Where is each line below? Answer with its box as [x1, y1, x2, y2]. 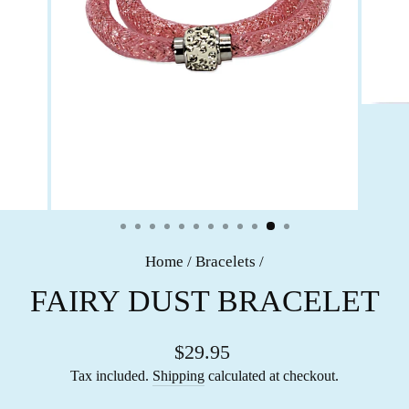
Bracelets [195, 253, 256, 270]
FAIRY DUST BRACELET [29, 284, 380, 318]
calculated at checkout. [204, 368, 339, 383]
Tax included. [70, 368, 152, 383]
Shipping [152, 368, 204, 383]
